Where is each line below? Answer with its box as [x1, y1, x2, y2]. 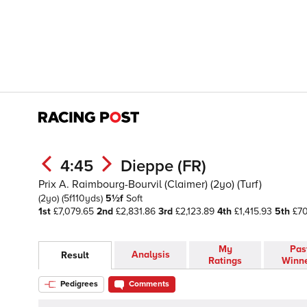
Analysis [131, 249, 170, 261]
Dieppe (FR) [121, 156, 206, 176]
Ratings [208, 255, 242, 267]
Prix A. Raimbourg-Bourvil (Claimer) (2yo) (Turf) [38, 177, 262, 191]
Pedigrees [58, 279, 98, 290]
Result [61, 249, 89, 262]
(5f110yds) [62, 193, 106, 204]
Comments [129, 279, 169, 290]
